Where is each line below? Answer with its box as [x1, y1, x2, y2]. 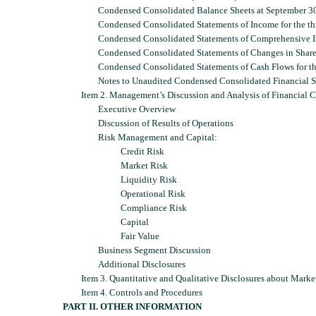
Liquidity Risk [121, 174, 177, 185]
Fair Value [121, 230, 159, 241]
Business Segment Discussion [98, 244, 211, 255]
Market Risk [121, 159, 168, 171]
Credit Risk [121, 145, 164, 157]
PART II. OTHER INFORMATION [63, 300, 202, 312]
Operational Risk [121, 188, 186, 199]
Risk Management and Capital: [98, 131, 217, 142]
